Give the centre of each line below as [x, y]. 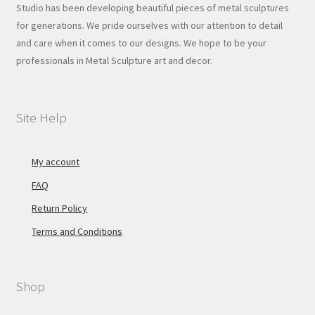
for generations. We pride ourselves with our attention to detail [149, 26]
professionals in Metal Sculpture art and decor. [114, 61]
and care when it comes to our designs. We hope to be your [141, 43]
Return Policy [60, 208]
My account [56, 161]
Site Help [41, 117]
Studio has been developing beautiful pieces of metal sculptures [152, 8]
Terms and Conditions [77, 231]
